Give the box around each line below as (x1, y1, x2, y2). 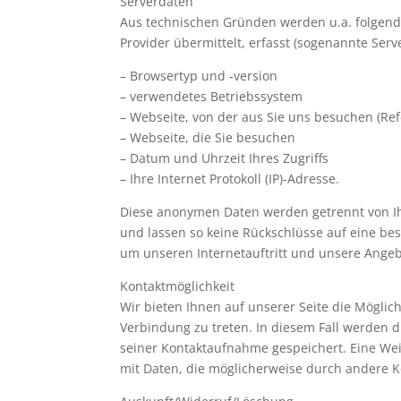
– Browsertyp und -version (120, 67, 278, 84)
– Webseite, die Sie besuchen (120, 129, 296, 146)
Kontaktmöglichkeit (120, 277, 235, 294)
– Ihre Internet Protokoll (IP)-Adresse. (120, 170, 340, 187)
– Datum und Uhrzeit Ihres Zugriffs (120, 149, 329, 166)
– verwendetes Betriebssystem (120, 88, 303, 105)
